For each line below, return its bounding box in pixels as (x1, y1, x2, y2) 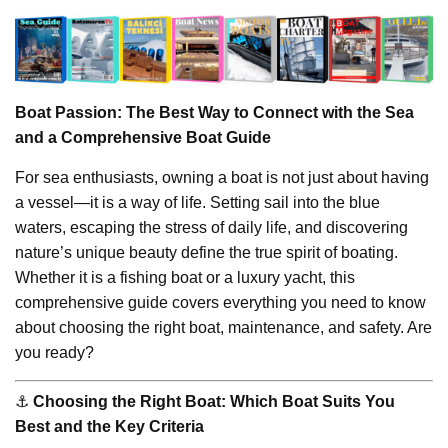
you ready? (15, 343, 94, 361)
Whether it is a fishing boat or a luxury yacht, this (15, 268, 355, 286)
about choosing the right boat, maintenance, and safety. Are (15, 318, 432, 336)
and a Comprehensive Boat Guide (15, 128, 271, 146)
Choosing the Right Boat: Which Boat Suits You (33, 392, 395, 410)
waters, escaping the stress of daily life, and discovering (15, 218, 408, 236)
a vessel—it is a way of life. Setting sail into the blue (15, 193, 380, 211)
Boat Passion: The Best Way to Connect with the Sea (15, 103, 414, 121)
